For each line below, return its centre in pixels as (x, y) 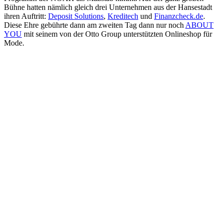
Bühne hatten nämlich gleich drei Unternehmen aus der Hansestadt (108, 7)
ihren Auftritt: (26, 16)
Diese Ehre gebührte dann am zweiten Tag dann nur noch (95, 25)
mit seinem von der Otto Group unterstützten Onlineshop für (117, 34)
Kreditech (123, 16)
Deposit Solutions (76, 16)
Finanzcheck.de (179, 16)
